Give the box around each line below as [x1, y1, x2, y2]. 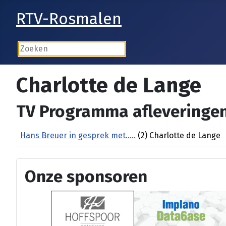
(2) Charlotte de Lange [136, 131, 220, 140]
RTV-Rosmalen [16, 9, 122, 28]
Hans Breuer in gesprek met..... [20, 131, 136, 140]
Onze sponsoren [25, 166, 147, 187]
